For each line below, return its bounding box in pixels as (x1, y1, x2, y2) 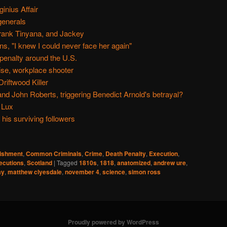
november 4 (65, 167, 99, 177)
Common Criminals (26, 149, 82, 159)
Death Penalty (105, 149, 146, 159)
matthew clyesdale (8, 167, 62, 177)
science (102, 167, 125, 177)
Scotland (27, 158, 52, 168)
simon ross (128, 167, 161, 177)
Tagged (57, 158, 78, 167)
